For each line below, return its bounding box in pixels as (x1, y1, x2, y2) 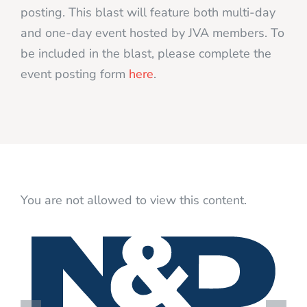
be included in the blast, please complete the (21, 45, 271, 62)
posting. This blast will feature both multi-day (21, 4, 275, 21)
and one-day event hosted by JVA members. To (21, 25, 284, 42)
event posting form (21, 66, 129, 83)
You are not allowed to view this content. (21, 192, 247, 209)
